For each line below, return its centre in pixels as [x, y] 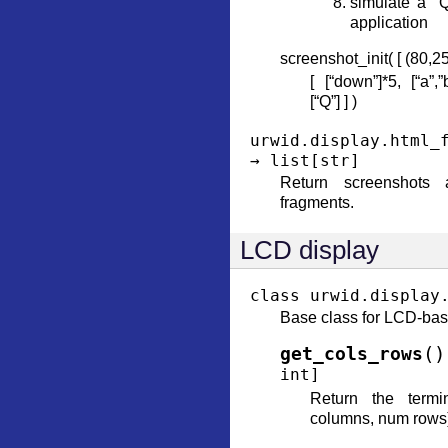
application [389, 22]
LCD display [309, 250]
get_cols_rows [351, 354]
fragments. [317, 202]
